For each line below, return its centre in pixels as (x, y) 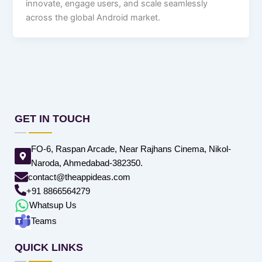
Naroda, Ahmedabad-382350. (87, 163)
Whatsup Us (53, 205)
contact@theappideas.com (79, 177)
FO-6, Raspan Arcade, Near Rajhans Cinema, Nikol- (131, 149)
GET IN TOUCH (52, 118)
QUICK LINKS (49, 247)
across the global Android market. (93, 18)
